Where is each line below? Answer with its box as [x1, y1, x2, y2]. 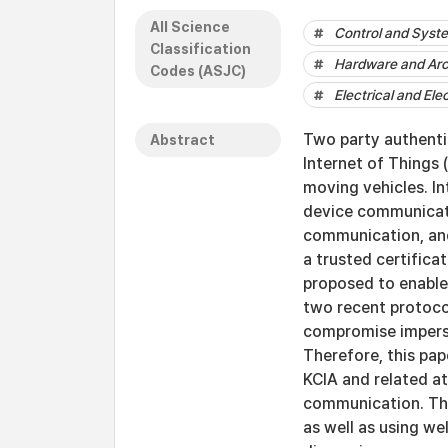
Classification [150, 41, 251, 57]
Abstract [150, 132, 215, 148]
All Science [150, 19, 230, 35]
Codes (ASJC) [150, 63, 246, 79]
